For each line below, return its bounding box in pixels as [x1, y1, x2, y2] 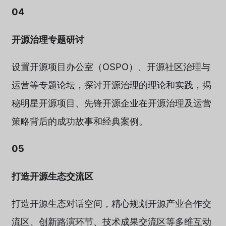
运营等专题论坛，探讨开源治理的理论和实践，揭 [11, 79, 211, 90]
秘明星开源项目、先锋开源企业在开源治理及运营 [11, 97, 211, 108]
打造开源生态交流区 [11, 170, 93, 182]
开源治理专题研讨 [11, 33, 84, 45]
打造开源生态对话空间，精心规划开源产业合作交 [11, 198, 211, 209]
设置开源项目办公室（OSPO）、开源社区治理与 [11, 61, 210, 72]
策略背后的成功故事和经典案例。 [11, 115, 148, 127]
